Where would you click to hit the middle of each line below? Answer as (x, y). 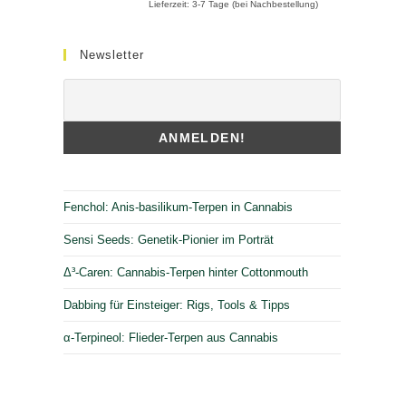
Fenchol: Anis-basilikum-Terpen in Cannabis (178, 207)
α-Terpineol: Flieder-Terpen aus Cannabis (171, 337)
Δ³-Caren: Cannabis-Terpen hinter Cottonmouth (186, 272)
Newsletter (112, 54)
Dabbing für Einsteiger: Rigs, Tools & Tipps (177, 304)
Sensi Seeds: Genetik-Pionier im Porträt (169, 239)
